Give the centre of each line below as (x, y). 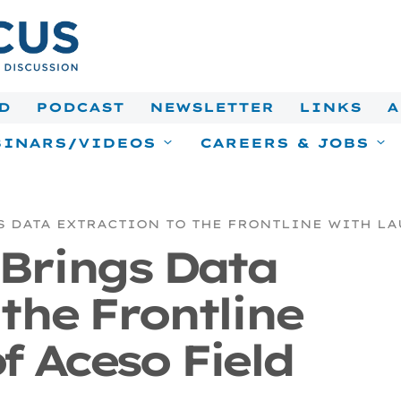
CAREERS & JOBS (285, 143)
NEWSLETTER (211, 107)
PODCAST (80, 107)
